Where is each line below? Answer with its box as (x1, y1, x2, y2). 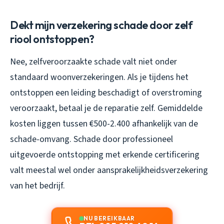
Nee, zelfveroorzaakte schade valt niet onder (10, 55, 177, 68)
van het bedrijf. (10, 179, 65, 192)
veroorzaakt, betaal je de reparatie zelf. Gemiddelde (10, 101, 202, 114)
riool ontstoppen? (10, 31, 94, 46)
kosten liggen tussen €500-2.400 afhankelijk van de (10, 117, 198, 130)
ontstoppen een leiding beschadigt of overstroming (10, 86, 202, 99)
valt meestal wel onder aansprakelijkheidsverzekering (10, 163, 208, 176)
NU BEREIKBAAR (83, 214, 135, 222)
